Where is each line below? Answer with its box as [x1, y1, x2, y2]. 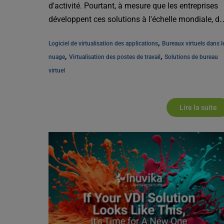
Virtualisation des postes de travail [69, 53, 161, 61]
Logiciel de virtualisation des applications [48, 40, 158, 47]
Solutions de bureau [164, 53, 218, 61]
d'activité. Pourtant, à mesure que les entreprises [48, 1, 218, 11]
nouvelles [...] [48, 28, 94, 38]
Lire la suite [179, 103, 217, 112]
